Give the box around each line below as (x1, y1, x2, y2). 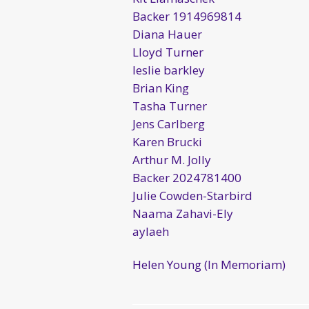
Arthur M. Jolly (132, 151, 211, 168)
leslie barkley (132, 61, 205, 78)
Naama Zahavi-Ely (132, 205, 233, 221)
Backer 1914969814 (132, 8, 241, 24)
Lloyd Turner (132, 43, 203, 60)
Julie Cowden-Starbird (132, 187, 252, 203)
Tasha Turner (132, 97, 207, 114)
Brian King (132, 79, 189, 96)
